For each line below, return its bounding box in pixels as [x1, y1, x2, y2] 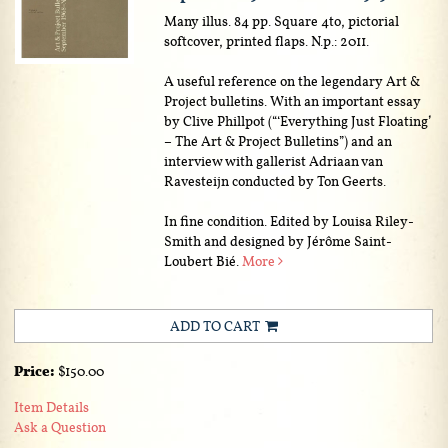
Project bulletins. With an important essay [164, 91, 422, 110]
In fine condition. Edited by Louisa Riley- [164, 211, 415, 230]
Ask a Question [14, 417, 106, 436]
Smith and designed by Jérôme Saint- [164, 231, 393, 250]
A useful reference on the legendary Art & [164, 71, 421, 90]
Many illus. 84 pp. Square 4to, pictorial [164, 11, 400, 30]
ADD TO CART [169, 316, 260, 335]
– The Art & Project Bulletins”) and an [164, 131, 393, 150]
